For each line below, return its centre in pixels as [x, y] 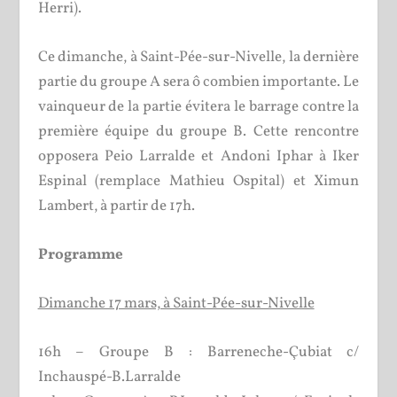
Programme [80, 254]
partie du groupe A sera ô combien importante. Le [198, 82]
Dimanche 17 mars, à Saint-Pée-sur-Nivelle [176, 304]
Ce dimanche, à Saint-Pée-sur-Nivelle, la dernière [198, 57]
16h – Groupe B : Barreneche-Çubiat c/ [198, 353]
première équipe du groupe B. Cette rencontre [198, 131]
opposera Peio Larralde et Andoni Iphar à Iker [198, 156]
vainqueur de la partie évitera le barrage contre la [198, 106]
